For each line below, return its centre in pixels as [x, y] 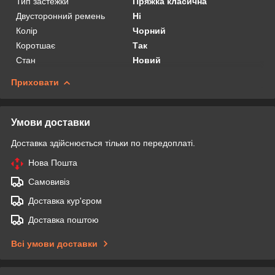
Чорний [149, 30]
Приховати [35, 82]
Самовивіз [49, 181]
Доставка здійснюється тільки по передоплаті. [103, 143]
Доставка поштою [64, 219]
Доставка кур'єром [65, 200]
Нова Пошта [53, 162]
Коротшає [36, 45]
